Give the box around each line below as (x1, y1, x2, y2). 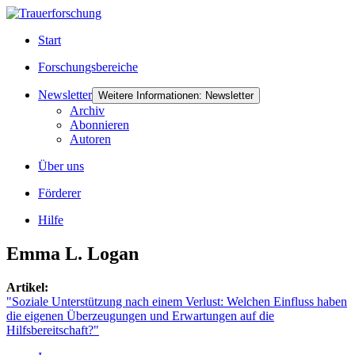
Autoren (70, 132, 111, 146)
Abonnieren (70, 118, 129, 132)
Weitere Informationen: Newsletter (98, 90, 254, 101)
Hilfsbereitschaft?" (6, 323, 99, 337)
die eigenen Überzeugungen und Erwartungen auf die (6, 308, 274, 323)
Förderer (38, 186, 81, 200)
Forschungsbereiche (38, 60, 138, 74)
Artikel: (6, 280, 48, 294)
